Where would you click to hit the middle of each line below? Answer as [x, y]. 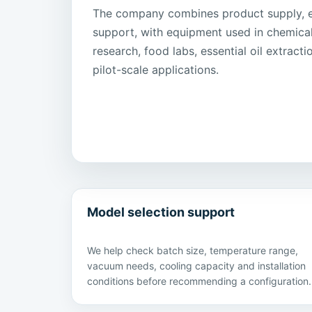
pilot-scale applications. [156, 70]
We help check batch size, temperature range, [193, 251]
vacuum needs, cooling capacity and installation [196, 266]
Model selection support [161, 212]
